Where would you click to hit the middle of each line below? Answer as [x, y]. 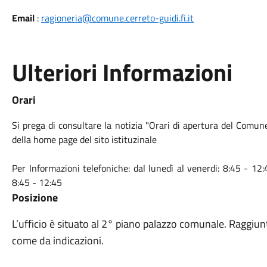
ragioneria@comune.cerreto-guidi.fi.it [117, 18]
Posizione [35, 198]
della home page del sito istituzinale [84, 139]
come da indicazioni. [58, 240]
